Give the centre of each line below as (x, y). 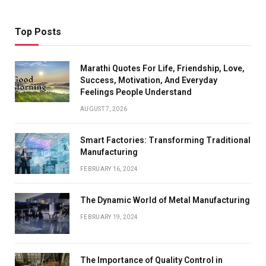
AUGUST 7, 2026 (104, 109)
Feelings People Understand (136, 92)
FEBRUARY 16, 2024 (109, 169)
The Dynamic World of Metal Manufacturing (165, 200)
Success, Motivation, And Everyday (149, 80)
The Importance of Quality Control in (151, 260)
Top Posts (38, 31)
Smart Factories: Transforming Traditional (165, 140)
